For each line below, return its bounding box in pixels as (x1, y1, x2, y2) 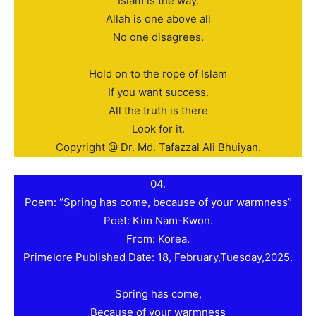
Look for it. (131, 122, 185, 136)
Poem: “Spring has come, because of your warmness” (24, 195, 292, 209)
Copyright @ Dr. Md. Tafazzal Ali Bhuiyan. (55, 140, 261, 154)
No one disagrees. (112, 30, 204, 44)
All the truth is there (108, 104, 208, 118)
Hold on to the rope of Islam (89, 67, 227, 81)
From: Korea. (126, 232, 190, 246)
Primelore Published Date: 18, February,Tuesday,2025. (23, 250, 293, 265)
